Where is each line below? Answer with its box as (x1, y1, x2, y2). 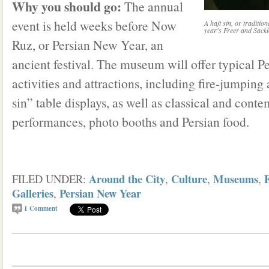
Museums (213, 171, 258, 187)
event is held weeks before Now (12, 17, 177, 34)
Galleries (12, 185, 53, 201)
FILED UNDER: (12, 171, 89, 186)
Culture (171, 171, 207, 187)
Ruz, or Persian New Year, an (12, 36, 163, 53)
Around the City (89, 171, 165, 187)
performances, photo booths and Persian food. (12, 113, 249, 130)
